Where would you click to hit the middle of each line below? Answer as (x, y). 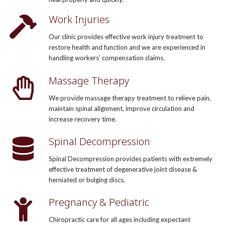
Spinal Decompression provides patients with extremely (130, 158)
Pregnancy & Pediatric (99, 202)
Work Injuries (79, 20)
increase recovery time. (82, 119)
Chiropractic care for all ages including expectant (119, 219)
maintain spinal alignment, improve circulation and (121, 108)
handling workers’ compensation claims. (106, 58)
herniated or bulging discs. (87, 180)
